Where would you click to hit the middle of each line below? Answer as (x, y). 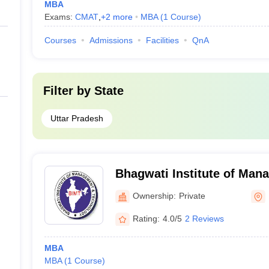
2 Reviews (204, 218)
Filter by (68, 91)
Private (192, 195)
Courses (60, 40)
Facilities (162, 40)
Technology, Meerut (171, 189)
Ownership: (154, 195)
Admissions (111, 40)
